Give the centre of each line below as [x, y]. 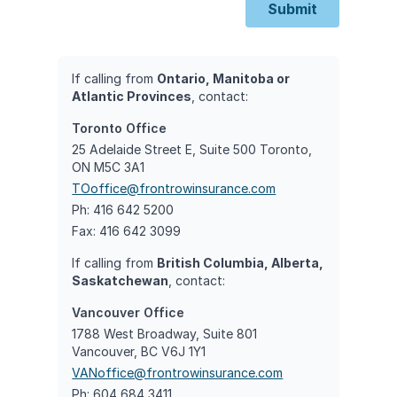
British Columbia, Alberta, [241, 262]
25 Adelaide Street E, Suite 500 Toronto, [192, 149]
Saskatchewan [121, 280]
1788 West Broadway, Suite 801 [165, 333]
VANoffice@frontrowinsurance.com [178, 372]
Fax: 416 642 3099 [127, 230]
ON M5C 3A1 [109, 167]
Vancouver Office [128, 312]
